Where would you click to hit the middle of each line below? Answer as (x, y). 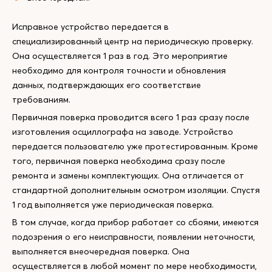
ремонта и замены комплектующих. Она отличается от (128, 175)
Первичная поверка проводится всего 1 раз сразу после (131, 117)
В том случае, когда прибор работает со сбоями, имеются (135, 222)
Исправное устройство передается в (90, 27)
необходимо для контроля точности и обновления (119, 70)
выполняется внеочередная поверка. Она (101, 251)
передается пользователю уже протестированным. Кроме (135, 146)
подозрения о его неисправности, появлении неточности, (134, 237)
